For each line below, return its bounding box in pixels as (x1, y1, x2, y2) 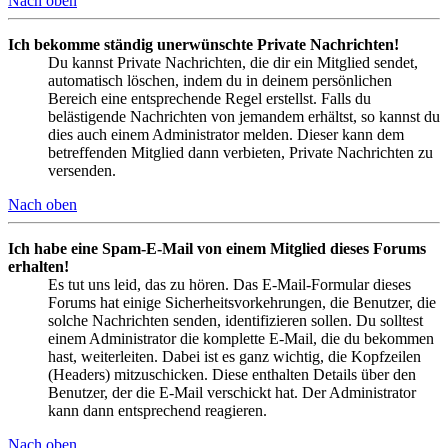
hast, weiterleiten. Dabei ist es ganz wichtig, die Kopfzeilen (48, 347, 421, 365)
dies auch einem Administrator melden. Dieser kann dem (48, 125, 404, 143)
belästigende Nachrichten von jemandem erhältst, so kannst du (48, 107, 440, 125)
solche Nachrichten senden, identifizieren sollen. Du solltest (48, 311, 423, 329)
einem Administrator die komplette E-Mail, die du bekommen (48, 329, 434, 347)
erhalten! (8, 257, 69, 275)
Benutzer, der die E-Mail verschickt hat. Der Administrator (48, 383, 416, 401)
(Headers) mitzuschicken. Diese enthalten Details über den (48, 365, 416, 383)
